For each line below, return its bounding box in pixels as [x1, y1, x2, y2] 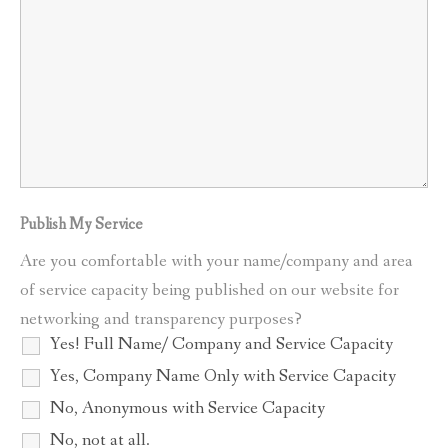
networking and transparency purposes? [20, 308, 302, 332]
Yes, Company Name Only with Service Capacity [50, 364, 396, 389]
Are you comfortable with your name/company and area [20, 250, 413, 274]
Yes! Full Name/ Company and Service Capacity [50, 332, 393, 357]
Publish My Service [20, 214, 143, 236]
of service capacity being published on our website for [20, 279, 399, 303]
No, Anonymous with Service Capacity [50, 396, 325, 421]
